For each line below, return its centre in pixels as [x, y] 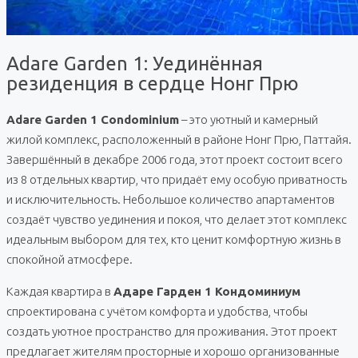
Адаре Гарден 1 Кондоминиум [207, 292]
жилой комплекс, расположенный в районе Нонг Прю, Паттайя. [179, 140]
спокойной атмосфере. [70, 260]
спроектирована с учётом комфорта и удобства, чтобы [157, 312]
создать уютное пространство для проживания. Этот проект [172, 332]
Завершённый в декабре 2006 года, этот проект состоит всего [175, 160]
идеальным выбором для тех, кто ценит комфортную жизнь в [174, 240]
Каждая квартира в [60, 292]
